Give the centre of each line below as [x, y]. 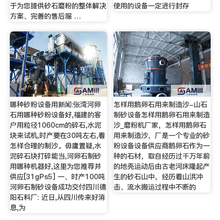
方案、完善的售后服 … [45, 16]
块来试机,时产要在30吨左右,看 [57, 136]
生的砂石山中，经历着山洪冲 [158, 177]
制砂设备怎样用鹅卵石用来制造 [162, 115]
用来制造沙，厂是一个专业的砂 [162, 136]
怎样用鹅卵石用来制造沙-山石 [161, 105]
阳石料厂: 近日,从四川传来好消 [57, 198]
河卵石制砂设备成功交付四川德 [58, 187]
